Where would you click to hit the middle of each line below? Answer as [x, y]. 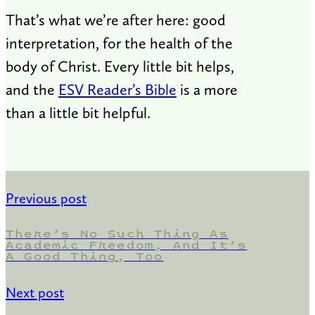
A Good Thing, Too [85, 256]
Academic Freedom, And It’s [127, 245]
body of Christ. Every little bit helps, [120, 66]
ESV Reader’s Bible [117, 89]
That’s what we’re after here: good [116, 19]
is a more [207, 89]
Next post [35, 293]
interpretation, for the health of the [119, 43]
